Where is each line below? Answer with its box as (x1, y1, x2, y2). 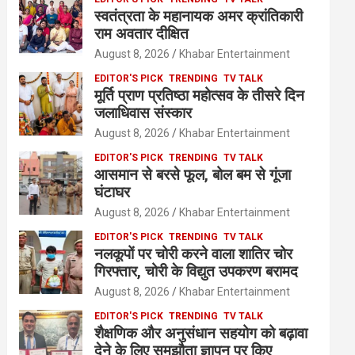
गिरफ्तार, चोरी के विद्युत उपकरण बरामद (94, 262, 299, 281)
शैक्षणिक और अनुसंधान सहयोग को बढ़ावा (94, 324, 308, 343)
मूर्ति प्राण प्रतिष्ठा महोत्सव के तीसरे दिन (94, 86, 305, 105)
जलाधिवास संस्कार (94, 104, 193, 123)
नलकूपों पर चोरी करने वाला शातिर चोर (94, 245, 293, 264)
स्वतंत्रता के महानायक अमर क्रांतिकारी (94, 7, 303, 26)
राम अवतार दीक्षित (94, 25, 189, 44)
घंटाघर (94, 183, 131, 202)
